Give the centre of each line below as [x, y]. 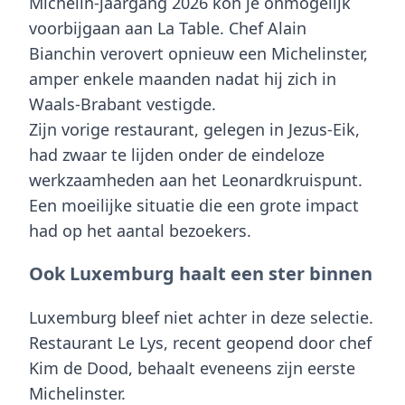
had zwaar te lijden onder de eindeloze [177, 154]
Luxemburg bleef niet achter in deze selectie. [201, 317]
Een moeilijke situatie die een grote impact [194, 205]
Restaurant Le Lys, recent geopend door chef [200, 342]
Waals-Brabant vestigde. [122, 104]
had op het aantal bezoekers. [140, 230]
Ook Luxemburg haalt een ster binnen [201, 273]
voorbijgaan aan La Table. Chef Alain [168, 28]
